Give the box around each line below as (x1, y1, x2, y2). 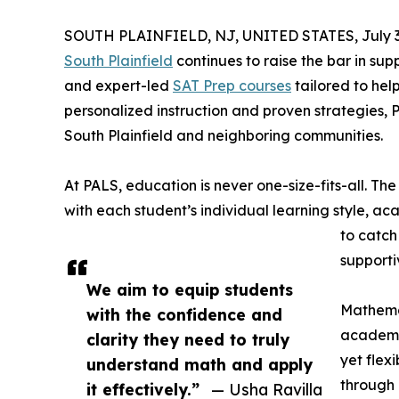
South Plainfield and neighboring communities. (64, 126, 383, 145)
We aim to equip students (86, 280, 293, 300)
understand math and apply (86, 354, 313, 375)
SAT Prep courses (173, 77, 291, 95)
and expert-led (64, 77, 173, 95)
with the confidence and (86, 305, 282, 325)
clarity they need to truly (86, 330, 289, 350)
